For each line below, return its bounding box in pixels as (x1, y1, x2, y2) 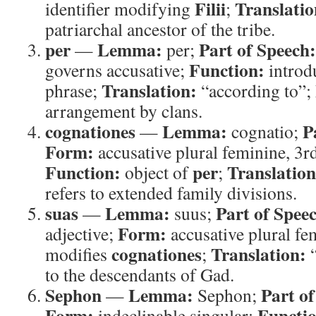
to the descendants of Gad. (45, 262, 234, 286)
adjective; (45, 221, 118, 245)
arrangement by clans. (45, 99, 202, 123)
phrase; (45, 78, 102, 102)
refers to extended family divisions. (45, 181, 297, 205)
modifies (45, 242, 111, 266)
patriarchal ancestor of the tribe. (45, 17, 275, 41)
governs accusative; (45, 58, 189, 82)
